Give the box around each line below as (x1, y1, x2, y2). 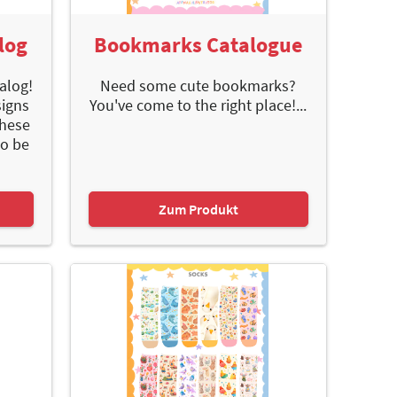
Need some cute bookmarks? (100, 75, 297, 97)
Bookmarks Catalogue (94, 31, 303, 59)
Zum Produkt (158, 200, 238, 219)
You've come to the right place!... (90, 95, 307, 116)
